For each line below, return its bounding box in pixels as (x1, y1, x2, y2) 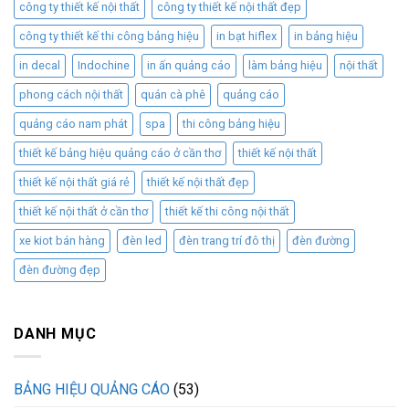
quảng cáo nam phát (19, 117, 128, 131)
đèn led (122, 234, 162, 248)
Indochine (78, 58, 130, 73)
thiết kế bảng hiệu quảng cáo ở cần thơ (19, 146, 221, 161)
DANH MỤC (14, 325, 97, 343)
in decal (19, 58, 60, 73)
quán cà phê (141, 88, 205, 102)
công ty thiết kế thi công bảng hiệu (19, 29, 199, 44)
